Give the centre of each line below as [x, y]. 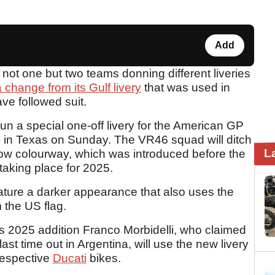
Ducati [70, 258]
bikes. [104, 258]
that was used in [186, 87]
